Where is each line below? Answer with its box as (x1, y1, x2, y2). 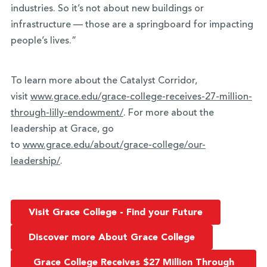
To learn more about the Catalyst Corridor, (10, 76, 197, 86)
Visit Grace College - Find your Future (28, 208, 203, 218)
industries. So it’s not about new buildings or (10, 4, 204, 14)
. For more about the (123, 108, 214, 118)
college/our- (151, 141, 206, 150)
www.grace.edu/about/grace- (22, 141, 152, 150)
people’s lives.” (10, 36, 76, 46)
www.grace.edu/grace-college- (30, 92, 166, 102)
